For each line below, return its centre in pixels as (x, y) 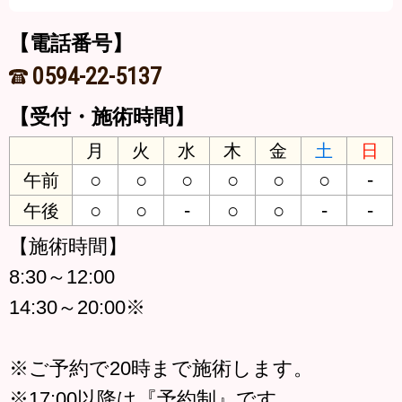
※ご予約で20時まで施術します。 (161, 369)
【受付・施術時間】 (102, 116)
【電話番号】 (71, 44)
